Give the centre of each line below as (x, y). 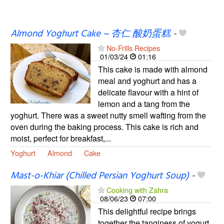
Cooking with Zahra (137, 190)
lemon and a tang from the (144, 104)
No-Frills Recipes (133, 48)
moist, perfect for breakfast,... (60, 138)
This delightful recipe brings (147, 211)
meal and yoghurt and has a (147, 81)
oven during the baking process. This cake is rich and (104, 127)
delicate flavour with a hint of (148, 92)
